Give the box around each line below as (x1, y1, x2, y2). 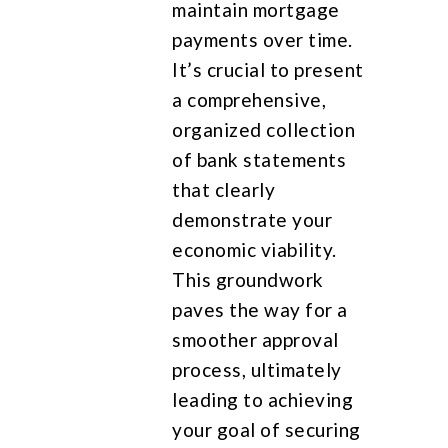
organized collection (172, 117, 356, 141)
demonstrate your (172, 207, 333, 231)
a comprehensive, (172, 87, 327, 111)
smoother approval (172, 327, 339, 351)
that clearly (172, 177, 276, 201)
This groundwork (172, 267, 324, 291)
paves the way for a (172, 297, 348, 321)
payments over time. (172, 27, 353, 51)
